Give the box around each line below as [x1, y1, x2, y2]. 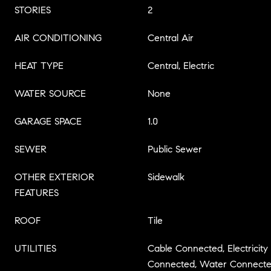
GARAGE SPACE [15, 116, 82, 127]
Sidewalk [148, 171, 184, 183]
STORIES [15, 4, 51, 16]
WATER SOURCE [15, 88, 86, 99]
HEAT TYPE [15, 60, 64, 71]
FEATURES [15, 187, 59, 198]
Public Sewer [148, 143, 202, 155]
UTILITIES [15, 243, 56, 254]
